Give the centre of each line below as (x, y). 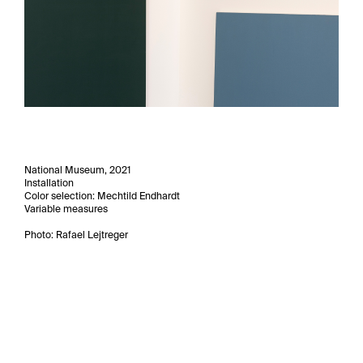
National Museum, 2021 (77, 170)
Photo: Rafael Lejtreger (76, 235)
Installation (49, 183)
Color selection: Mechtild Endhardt (102, 196)
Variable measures (66, 209)
